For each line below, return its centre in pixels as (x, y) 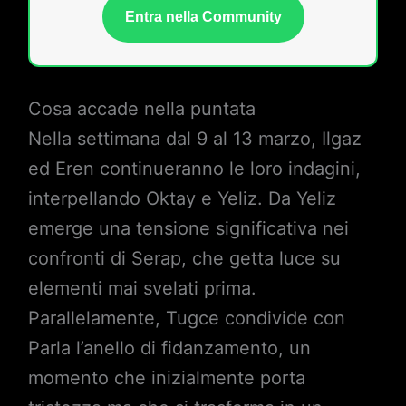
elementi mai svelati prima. (142, 289)
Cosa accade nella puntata (141, 109)
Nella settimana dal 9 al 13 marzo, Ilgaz (194, 139)
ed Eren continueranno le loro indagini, (194, 169)
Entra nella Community (203, 17)
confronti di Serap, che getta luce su (184, 259)
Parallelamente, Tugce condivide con (186, 319)
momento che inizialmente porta (166, 378)
